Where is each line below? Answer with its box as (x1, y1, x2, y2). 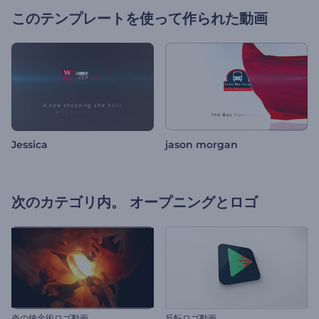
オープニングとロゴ (130, 194, 258, 211)
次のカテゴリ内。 (11, 194, 125, 211)
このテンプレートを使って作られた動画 (11, 10, 268, 27)
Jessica (11, 138, 48, 152)
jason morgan (165, 138, 238, 152)
